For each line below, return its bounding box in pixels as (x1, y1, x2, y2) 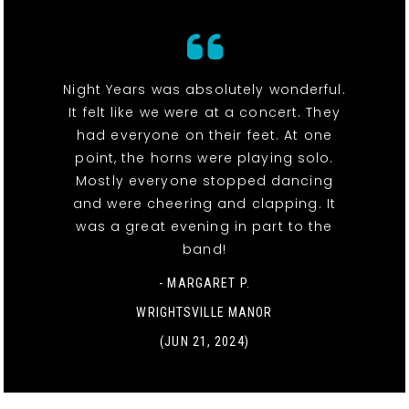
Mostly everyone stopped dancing (76, 171, 333, 190)
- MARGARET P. (159, 275, 250, 290)
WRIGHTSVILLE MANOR (136, 304, 273, 320)
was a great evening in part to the (76, 216, 333, 236)
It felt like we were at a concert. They (68, 102, 341, 121)
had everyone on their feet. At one (76, 125, 333, 144)
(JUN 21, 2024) (160, 333, 249, 349)
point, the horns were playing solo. (75, 148, 334, 167)
